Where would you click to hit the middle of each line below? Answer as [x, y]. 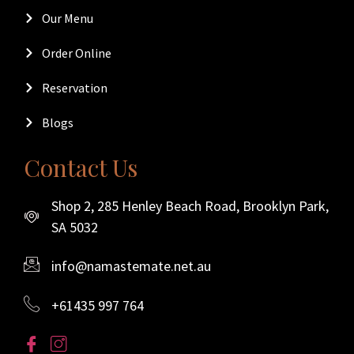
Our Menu [67, 19]
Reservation [74, 88]
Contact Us [81, 168]
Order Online [76, 53]
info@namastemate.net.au [131, 265]
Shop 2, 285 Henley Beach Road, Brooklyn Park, [190, 206]
